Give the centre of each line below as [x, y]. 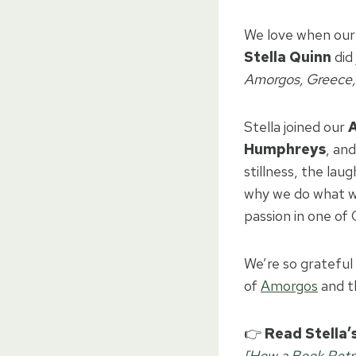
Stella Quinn [288, 56]
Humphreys [285, 149]
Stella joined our [296, 126]
